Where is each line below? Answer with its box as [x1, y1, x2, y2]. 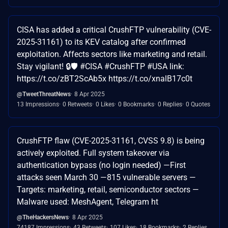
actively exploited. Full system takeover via [17, 148, 169, 158]
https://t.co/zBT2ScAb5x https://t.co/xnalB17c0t [17, 73, 192, 83]
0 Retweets [63, 100, 92, 108]
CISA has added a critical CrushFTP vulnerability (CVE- [17, 24, 211, 35]
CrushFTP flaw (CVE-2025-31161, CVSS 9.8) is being [17, 135, 205, 146]
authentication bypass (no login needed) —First [17, 160, 186, 170]
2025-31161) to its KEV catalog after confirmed [17, 37, 186, 47]
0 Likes [96, 100, 115, 108]
